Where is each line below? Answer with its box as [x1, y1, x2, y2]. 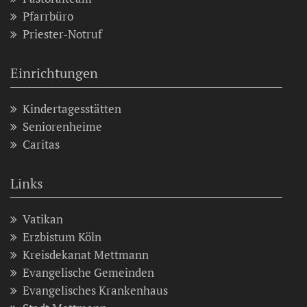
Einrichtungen [10, 64, 98, 83]
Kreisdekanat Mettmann [23, 247, 149, 263]
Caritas [23, 136, 60, 153]
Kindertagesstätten [23, 101, 121, 117]
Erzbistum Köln [23, 229, 101, 245]
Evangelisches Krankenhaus [23, 282, 168, 299]
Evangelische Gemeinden [23, 265, 154, 281]
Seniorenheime [23, 119, 102, 135]
